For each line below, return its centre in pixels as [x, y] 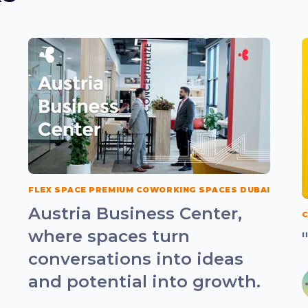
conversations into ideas [136, 258]
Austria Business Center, [135, 213]
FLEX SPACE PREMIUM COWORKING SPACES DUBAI [149, 189]
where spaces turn [109, 236]
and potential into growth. [145, 281]
